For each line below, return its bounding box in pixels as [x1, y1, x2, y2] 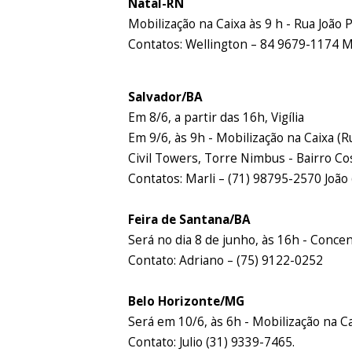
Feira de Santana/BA [128, 211, 251, 229]
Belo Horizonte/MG [128, 293, 245, 310]
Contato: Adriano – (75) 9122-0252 [128, 252, 324, 269]
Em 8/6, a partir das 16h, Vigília [128, 109, 305, 126]
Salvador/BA [128, 89, 203, 106]
